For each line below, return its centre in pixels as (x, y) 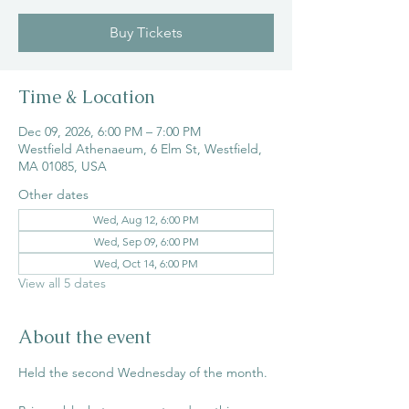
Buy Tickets (146, 32)
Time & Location (87, 97)
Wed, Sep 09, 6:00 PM (146, 241)
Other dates (53, 194)
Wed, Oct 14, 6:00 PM (146, 263)
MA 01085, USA (63, 166)
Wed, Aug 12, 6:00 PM (146, 220)
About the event (85, 337)
